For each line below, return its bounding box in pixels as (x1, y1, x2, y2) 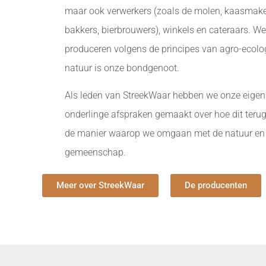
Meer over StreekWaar (56, 179, 144, 191)
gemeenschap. (65, 147, 126, 159)
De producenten (184, 179, 247, 191)
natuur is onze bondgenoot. (65, 62, 179, 74)
